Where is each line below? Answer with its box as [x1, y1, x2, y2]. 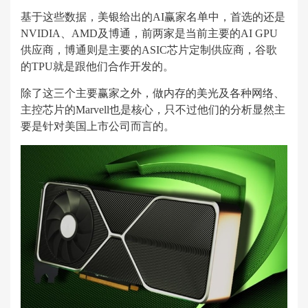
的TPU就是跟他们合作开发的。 [21, 60, 174, 72]
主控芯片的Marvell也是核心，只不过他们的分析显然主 [21, 104, 285, 115]
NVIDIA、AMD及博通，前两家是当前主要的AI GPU [21, 27, 278, 39]
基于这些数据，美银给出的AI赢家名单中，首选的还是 [21, 11, 285, 23]
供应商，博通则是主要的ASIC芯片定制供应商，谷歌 [21, 44, 277, 56]
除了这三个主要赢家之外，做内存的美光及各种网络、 [21, 87, 285, 99]
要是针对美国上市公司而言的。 [21, 120, 175, 132]
